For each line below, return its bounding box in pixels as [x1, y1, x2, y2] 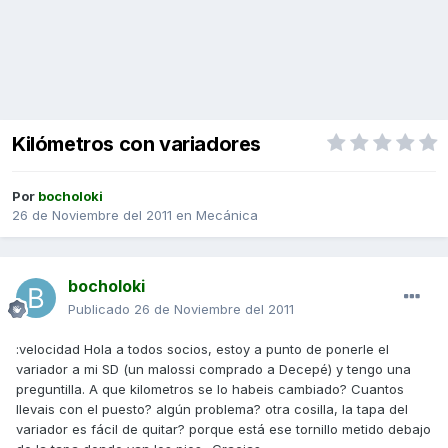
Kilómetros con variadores [12, 132, 261, 157]
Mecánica [196, 207, 258, 224]
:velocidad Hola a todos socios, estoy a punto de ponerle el [16, 341, 389, 358]
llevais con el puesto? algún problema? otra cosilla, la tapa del [16, 401, 408, 418]
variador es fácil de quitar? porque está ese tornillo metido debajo [16, 421, 431, 438]
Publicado [68, 301, 134, 318]
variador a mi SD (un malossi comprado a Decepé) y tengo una [16, 361, 411, 378]
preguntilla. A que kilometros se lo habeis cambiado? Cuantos [16, 381, 404, 398]
